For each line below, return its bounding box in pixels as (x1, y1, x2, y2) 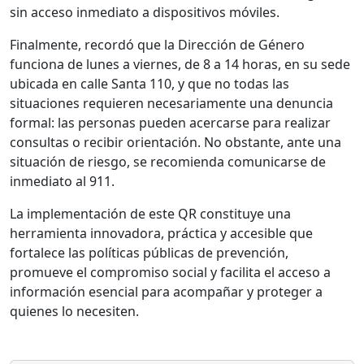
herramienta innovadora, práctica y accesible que (10, 224, 313, 243)
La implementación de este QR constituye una (10, 205, 291, 223)
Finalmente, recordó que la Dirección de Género (10, 36, 305, 54)
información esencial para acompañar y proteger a (10, 283, 323, 301)
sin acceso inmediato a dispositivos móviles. (10, 3, 279, 22)
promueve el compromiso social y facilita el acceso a (10, 263, 331, 282)
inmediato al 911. (10, 172, 115, 191)
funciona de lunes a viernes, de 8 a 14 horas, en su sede (10, 55, 350, 74)
